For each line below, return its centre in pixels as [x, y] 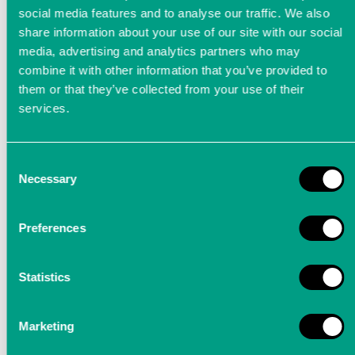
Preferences [52, 228]
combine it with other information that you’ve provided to [173, 70]
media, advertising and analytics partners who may [159, 51]
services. [44, 108]
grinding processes [184, 288]
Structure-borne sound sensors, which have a [184, 248]
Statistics [44, 277]
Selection [30, 182]
